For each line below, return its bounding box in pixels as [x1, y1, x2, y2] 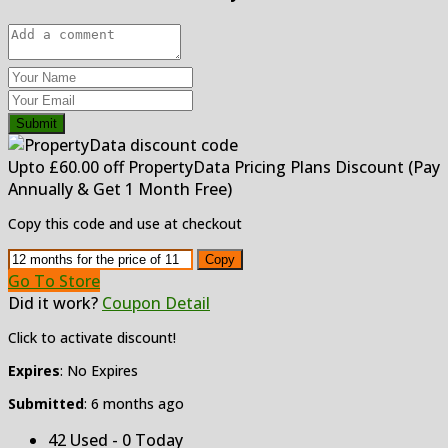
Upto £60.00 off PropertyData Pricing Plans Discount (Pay [8, 156, 440, 179]
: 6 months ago [84, 394, 184, 414]
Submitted [8, 394, 84, 414]
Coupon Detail [102, 292, 210, 315]
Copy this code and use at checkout [8, 214, 242, 234]
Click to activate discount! [8, 328, 176, 348]
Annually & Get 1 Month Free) [8, 178, 232, 201]
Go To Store [8, 270, 100, 293]
